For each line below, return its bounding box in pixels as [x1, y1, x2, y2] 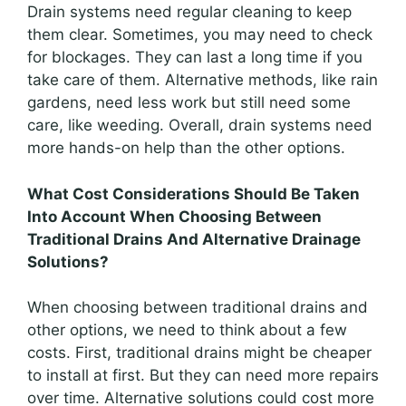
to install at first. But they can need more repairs [27, 366, 379, 385]
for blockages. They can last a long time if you [27, 48, 362, 67]
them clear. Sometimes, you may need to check [27, 25, 372, 44]
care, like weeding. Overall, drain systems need [27, 116, 372, 135]
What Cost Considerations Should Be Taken [27, 184, 360, 203]
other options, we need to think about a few [27, 321, 347, 340]
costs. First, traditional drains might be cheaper [27, 343, 372, 362]
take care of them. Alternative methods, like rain [27, 71, 378, 90]
